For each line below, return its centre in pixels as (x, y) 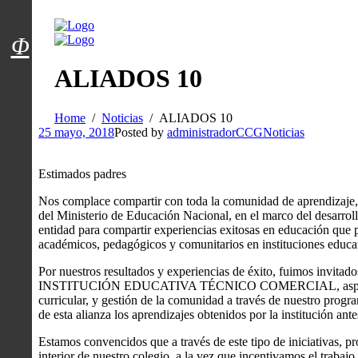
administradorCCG (215, 132)
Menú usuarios (83, 29)
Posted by (141, 132)
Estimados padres (82, 173)
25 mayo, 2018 (76, 132)
